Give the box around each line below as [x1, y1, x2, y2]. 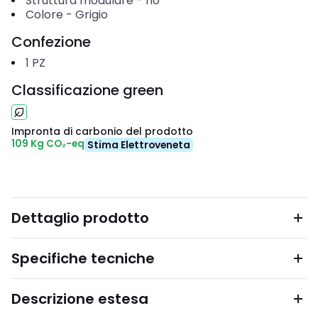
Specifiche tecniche [11, 248, 155, 268]
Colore [25, 6, 63, 23]
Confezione [11, 32, 91, 52]
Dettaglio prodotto [11, 208, 149, 228]
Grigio [75, 6, 108, 23]
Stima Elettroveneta [87, 138, 190, 152]
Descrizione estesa [11, 289, 148, 309]
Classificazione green [11, 80, 163, 100]
